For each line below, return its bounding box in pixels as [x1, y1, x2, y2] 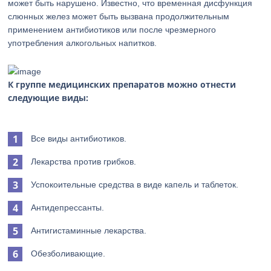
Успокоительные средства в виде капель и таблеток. [31, 180, 239, 189]
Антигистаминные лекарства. [31, 226, 147, 235]
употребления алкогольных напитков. [8, 38, 157, 48]
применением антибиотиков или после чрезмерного [8, 25, 217, 34]
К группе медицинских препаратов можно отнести [8, 79, 237, 90]
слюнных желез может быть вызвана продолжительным [8, 11, 230, 21]
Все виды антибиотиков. [31, 134, 127, 143]
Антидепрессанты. [31, 203, 105, 212]
